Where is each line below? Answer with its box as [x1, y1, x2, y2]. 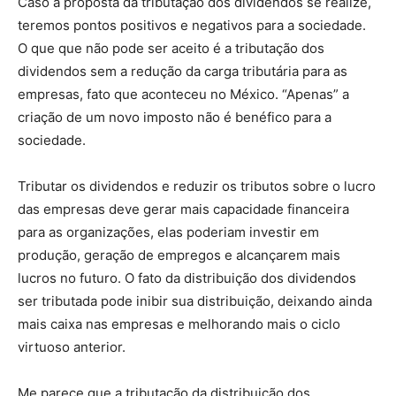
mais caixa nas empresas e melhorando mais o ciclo [18, 316, 340, 333]
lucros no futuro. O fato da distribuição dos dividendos [18, 270, 356, 287]
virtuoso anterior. [18, 339, 129, 356]
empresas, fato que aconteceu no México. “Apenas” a [18, 86, 349, 103]
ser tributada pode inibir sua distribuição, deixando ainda [18, 293, 372, 310]
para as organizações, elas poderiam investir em [18, 224, 319, 241]
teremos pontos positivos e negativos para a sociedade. [18, 17, 366, 34]
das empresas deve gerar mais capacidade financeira [18, 201, 349, 218]
